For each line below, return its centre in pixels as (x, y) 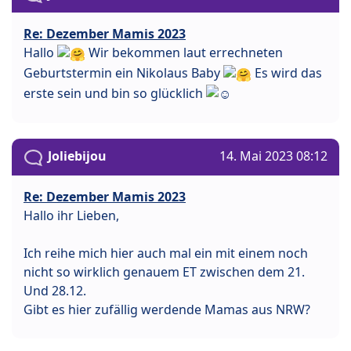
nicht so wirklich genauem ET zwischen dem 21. (164, 271)
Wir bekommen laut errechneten (184, 53)
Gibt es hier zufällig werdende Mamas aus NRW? (167, 309)
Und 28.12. (55, 290)
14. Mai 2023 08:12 (273, 156)
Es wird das (287, 72)
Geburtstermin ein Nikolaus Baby (123, 72)
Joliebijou (77, 156)
